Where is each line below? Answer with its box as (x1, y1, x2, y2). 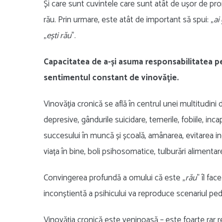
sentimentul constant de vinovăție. (44, 71, 179, 85)
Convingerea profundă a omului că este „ (44, 171, 185, 185)
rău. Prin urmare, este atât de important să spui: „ (44, 13, 214, 27)
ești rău (47, 29, 71, 43)
